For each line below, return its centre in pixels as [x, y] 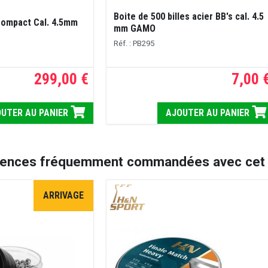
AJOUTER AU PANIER [209, 112]
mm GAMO [134, 28]
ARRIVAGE [63, 195]
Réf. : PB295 [134, 43]
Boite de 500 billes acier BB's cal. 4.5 [188, 16]
